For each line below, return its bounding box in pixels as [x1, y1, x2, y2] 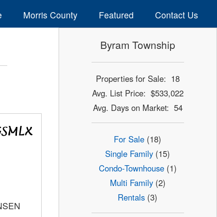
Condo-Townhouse [98, 162, 164, 174]
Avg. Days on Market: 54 [93, 101, 183, 113]
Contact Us [155, 8, 198, 21]
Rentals [118, 191, 145, 203]
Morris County [23, 8, 77, 21]
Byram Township [100, 37, 175, 52]
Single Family [105, 148, 154, 160]
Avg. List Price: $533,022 [92, 87, 184, 99]
